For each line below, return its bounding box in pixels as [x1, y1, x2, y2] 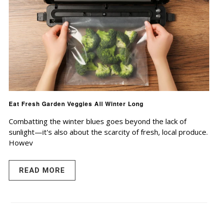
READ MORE [19, 166, 65, 175]
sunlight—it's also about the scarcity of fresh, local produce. [9, 127, 208, 137]
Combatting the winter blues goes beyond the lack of [9, 116, 186, 127]
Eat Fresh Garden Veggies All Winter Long [9, 99, 144, 109]
